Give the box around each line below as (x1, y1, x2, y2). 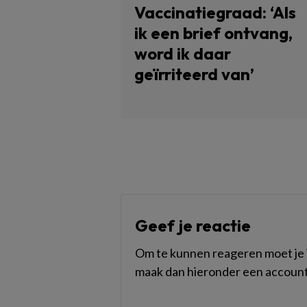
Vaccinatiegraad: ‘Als (134, 2, 296, 23)
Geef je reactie (135, 215, 251, 236)
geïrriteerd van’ (134, 64, 254, 84)
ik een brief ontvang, (134, 23, 293, 43)
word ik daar (134, 43, 231, 64)
